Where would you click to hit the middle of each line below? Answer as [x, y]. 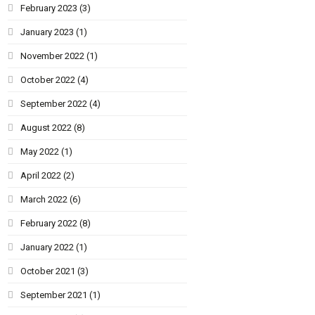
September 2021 [54, 295]
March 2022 [44, 199]
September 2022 [54, 103]
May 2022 [40, 151]
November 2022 [53, 56]
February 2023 [49, 8]
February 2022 [49, 223]
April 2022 [41, 175]
